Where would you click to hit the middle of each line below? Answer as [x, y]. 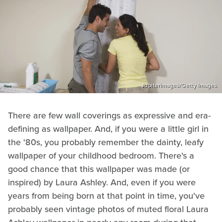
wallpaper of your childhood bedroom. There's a [101, 155]
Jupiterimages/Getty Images [179, 85]
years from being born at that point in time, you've [106, 195]
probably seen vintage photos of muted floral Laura [108, 209]
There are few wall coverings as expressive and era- [109, 115]
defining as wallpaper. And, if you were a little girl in [108, 129]
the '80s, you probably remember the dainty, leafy [106, 142]
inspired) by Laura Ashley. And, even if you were [102, 182]
